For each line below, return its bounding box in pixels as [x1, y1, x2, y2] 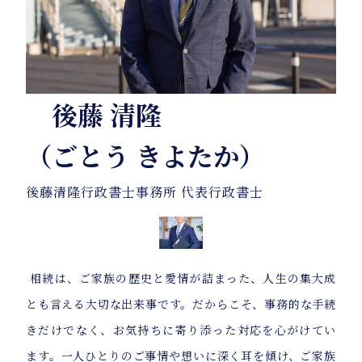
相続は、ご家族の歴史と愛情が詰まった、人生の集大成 [26, 270, 336, 287]
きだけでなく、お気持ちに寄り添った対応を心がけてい [26, 322, 336, 339]
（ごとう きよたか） [26, 137, 265, 175]
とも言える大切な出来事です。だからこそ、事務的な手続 [26, 296, 336, 313]
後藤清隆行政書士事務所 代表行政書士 [26, 183, 263, 202]
